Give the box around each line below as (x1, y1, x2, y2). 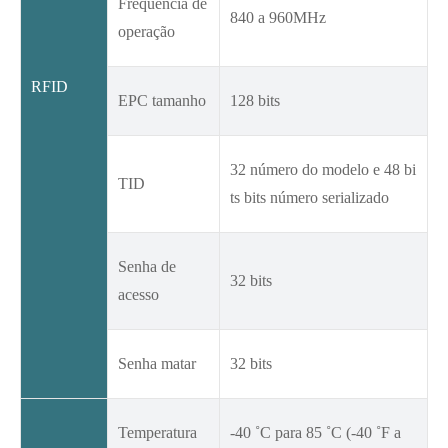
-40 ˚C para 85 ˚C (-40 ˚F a (230, 424, 401, 442)
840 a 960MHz (230, 9, 326, 27)
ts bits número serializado (230, 189, 389, 207)
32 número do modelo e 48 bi (230, 161, 416, 179)
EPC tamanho (118, 92, 206, 110)
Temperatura (118, 424, 197, 442)
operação (118, 23, 175, 41)
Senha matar (118, 355, 196, 373)
